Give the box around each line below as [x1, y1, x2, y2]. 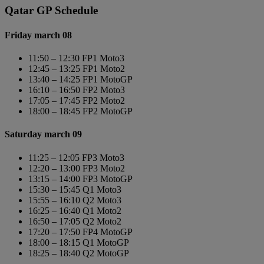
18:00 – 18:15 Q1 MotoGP [28, 237, 129, 247]
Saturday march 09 [5, 129, 82, 140]
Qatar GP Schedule [5, 4, 98, 17]
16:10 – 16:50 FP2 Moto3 [28, 84, 125, 95]
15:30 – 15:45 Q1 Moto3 [28, 184, 121, 194]
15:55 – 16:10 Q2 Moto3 [28, 194, 121, 205]
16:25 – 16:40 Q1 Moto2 [28, 205, 121, 216]
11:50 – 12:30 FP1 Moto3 [28, 52, 124, 63]
